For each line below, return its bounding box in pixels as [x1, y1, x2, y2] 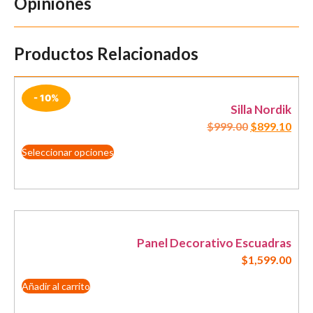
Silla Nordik [231, 101, 291, 117]
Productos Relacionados [14, 43, 198, 64]
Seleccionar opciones [22, 146, 114, 159]
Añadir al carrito [22, 279, 90, 292]
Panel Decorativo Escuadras [137, 235, 291, 251]
